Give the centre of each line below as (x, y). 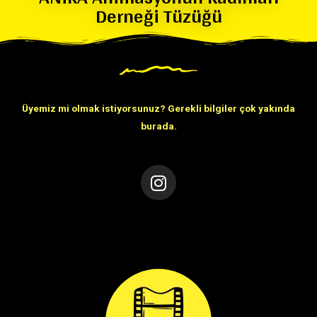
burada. (158, 126)
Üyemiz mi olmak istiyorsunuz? (95, 109)
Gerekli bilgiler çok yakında (231, 109)
